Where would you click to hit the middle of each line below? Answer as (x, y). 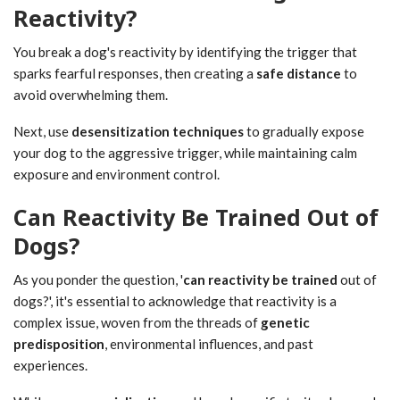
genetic (285, 323)
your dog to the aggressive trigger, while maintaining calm (185, 153)
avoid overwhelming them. (91, 95)
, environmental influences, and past (209, 344)
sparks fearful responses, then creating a (135, 74)
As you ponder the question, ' (98, 280)
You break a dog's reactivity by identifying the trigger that (185, 52)
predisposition (59, 344)
